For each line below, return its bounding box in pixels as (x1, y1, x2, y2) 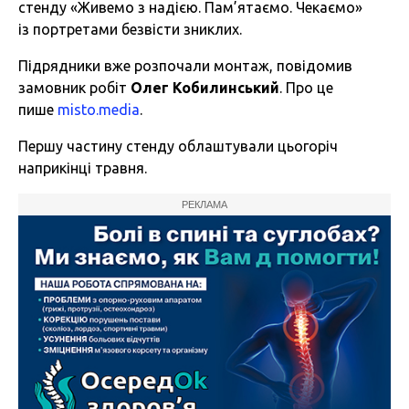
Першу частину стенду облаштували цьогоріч (18, 138, 338, 155)
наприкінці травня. (18, 160, 147, 177)
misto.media (58, 101, 140, 119)
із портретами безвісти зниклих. (18, 21, 242, 38)
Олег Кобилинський (131, 79, 279, 97)
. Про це (279, 79, 333, 97)
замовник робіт (18, 79, 131, 97)
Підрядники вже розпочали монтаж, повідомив (18, 58, 352, 75)
